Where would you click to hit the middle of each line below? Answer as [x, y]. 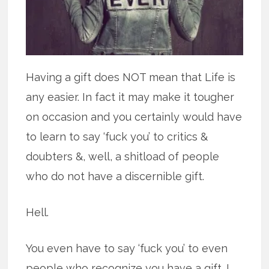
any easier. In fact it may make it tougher [130, 97]
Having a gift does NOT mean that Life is [131, 77]
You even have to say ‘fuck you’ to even [127, 249]
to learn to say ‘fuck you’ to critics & [117, 137]
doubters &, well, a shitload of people [123, 157]
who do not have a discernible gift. [115, 177]
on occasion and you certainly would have [134, 117]
